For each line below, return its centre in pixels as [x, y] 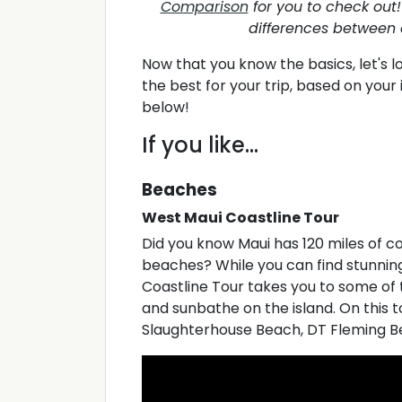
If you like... [200, 145]
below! [167, 108]
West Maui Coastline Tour [240, 218]
